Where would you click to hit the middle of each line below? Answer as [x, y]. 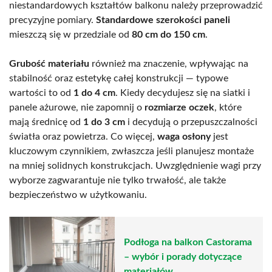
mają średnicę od [46, 122]
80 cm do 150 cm [168, 34]
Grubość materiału [49, 63]
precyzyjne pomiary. [53, 20]
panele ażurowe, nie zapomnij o [77, 107]
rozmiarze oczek [179, 107]
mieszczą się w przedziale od [70, 34]
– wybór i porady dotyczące [183, 257]
